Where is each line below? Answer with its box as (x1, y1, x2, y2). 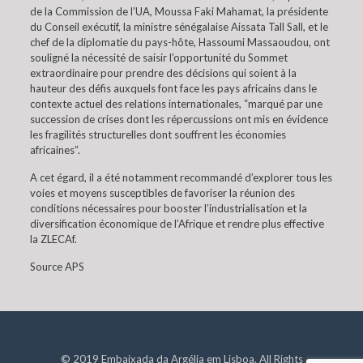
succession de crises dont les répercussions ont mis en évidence (29, 113, 328, 126)
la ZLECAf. (29, 233, 77, 246)
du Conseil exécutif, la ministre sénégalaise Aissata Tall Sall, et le (29, 20, 328, 33)
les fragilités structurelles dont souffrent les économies (29, 128, 286, 141)
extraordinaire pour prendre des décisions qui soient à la (29, 66, 297, 79)
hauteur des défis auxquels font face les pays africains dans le (29, 82, 317, 95)
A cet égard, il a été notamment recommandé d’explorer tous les (29, 171, 332, 184)
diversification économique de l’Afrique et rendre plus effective (29, 217, 324, 230)
